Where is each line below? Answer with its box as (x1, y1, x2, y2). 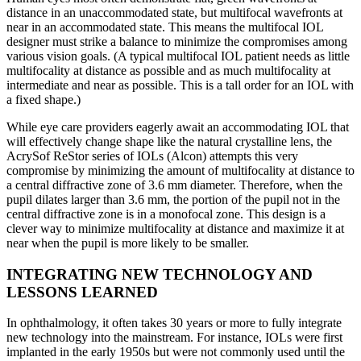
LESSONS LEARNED (6, 283, 158, 301)
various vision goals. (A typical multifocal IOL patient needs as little (6, 48, 350, 63)
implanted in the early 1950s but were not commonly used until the (6, 345, 345, 359)
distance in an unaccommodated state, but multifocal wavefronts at (6, 5, 342, 19)
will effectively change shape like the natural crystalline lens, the (6, 134, 332, 148)
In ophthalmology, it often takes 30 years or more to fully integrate (6, 316, 342, 330)
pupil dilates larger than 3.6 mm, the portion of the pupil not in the (6, 192, 340, 206)
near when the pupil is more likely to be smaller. (6, 235, 249, 250)
